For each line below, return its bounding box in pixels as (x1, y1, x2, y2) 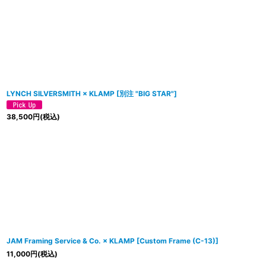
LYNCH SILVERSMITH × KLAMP (7, 88, 115, 98)
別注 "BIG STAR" (119, 88, 174, 98)
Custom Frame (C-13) (140, 236, 216, 245)
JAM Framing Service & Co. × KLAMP (7, 236, 135, 245)
